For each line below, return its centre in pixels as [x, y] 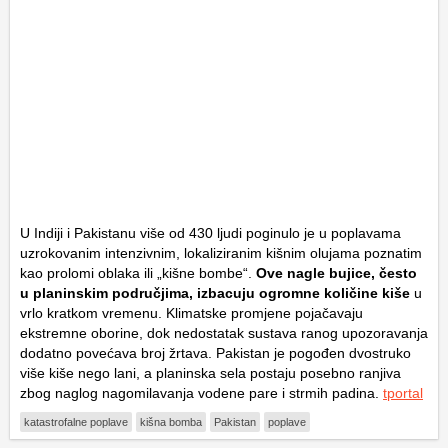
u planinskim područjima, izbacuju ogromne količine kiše [215, 293]
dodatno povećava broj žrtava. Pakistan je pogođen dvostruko [215, 353]
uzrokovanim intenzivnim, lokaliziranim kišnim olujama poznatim [221, 253]
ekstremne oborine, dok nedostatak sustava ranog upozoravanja [224, 333]
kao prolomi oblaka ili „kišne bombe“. [136, 273]
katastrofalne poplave [76, 422]
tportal [403, 393]
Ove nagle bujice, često [334, 273]
